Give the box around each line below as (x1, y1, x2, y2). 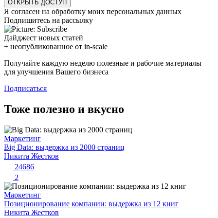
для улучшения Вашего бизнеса (4, 68, 109, 76)
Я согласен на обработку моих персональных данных (4, 7, 182, 16)
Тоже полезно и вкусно (4, 103, 124, 116)
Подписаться (4, 84, 47, 93)
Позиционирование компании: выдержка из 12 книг (4, 200, 179, 208)
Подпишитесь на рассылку (4, 16, 93, 25)
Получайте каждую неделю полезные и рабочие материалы (4, 59, 201, 68)
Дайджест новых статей (4, 34, 83, 42)
